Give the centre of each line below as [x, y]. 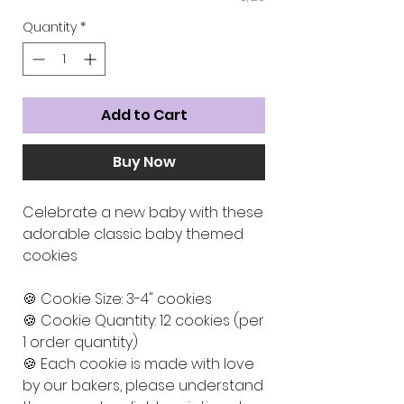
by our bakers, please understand [143, 385]
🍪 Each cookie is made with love [138, 363]
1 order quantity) [82, 342]
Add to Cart [144, 115]
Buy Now [144, 161]
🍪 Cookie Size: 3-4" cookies [117, 298]
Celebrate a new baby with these [143, 212]
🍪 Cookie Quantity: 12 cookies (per [143, 320]
